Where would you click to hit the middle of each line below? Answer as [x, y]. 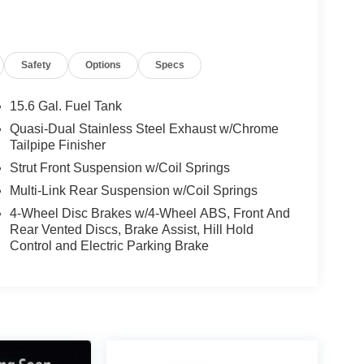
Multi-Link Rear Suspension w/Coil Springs [133, 190]
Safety [37, 65]
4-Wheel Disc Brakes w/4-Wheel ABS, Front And [149, 213]
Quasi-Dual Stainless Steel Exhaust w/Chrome [144, 128]
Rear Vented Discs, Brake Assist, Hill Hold [131, 229]
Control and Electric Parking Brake [109, 245]
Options [104, 65]
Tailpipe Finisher [57, 145]
